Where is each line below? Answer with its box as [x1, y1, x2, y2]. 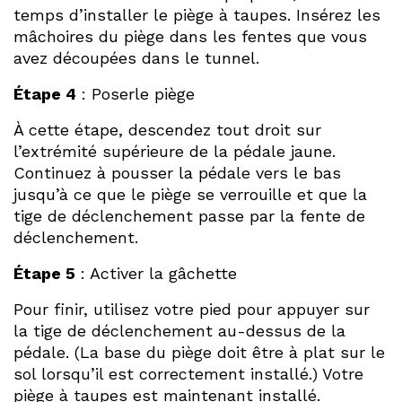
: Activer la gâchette [75, 263, 237, 283]
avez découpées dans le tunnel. [13, 48, 259, 67]
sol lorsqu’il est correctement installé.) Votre [13, 363, 363, 383]
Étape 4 [13, 83, 76, 103]
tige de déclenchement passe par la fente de [13, 205, 365, 225]
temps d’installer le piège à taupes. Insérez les [13, 4, 380, 24]
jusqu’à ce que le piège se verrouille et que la [13, 184, 367, 204]
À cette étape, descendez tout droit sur [13, 119, 321, 139]
